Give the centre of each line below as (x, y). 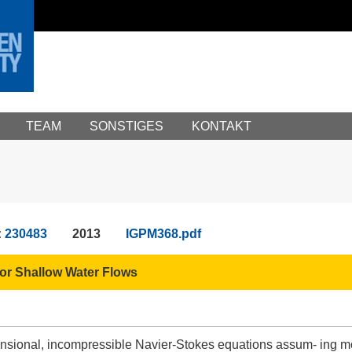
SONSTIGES (126, 126)
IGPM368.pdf (163, 234)
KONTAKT (222, 126)
